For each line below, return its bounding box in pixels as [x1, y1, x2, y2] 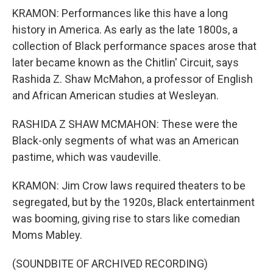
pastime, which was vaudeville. [12, 151, 161, 163]
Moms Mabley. [12, 229, 82, 241]
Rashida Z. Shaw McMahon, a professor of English [12, 73, 253, 85]
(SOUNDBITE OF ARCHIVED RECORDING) [12, 257, 208, 270]
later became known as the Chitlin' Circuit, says [12, 56, 239, 69]
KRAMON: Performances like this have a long [12, 7, 228, 19]
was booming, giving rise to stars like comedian [12, 212, 240, 225]
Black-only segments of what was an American [12, 134, 239, 147]
